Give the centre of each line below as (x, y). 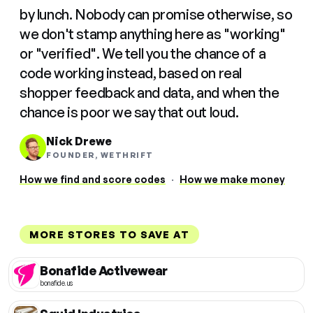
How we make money (232, 179)
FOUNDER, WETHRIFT (100, 155)
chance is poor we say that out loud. (129, 112)
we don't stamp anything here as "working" (153, 34)
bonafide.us (56, 283)
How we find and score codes (93, 179)
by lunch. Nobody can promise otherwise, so (156, 14)
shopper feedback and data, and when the (150, 93)
